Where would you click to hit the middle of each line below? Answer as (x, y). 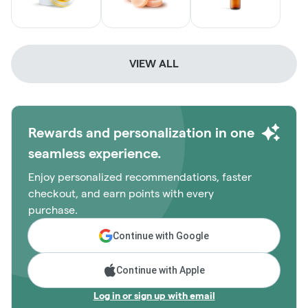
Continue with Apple (160, 270)
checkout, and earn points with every (121, 194)
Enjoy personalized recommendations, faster (140, 177)
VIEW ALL (154, 64)
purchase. (53, 210)
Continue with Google (161, 236)
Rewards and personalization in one (141, 133)
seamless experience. (95, 153)
